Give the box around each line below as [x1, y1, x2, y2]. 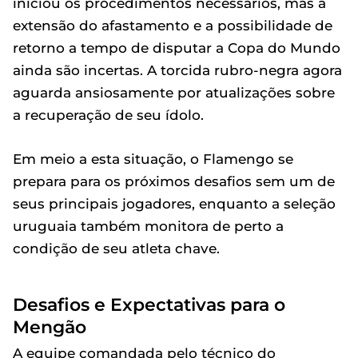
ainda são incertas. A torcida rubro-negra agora [13, 62, 342, 78]
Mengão [13, 316, 86, 337]
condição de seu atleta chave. [13, 241, 220, 257]
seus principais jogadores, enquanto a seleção [13, 196, 336, 212]
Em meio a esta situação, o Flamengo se [13, 151, 293, 167]
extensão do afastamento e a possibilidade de [13, 18, 332, 34]
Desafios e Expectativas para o [13, 294, 285, 315]
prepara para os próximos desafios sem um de [13, 173, 335, 189]
